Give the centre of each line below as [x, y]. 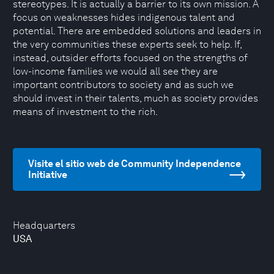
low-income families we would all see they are [115, 71]
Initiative [48, 175]
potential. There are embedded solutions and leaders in [137, 31]
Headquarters [44, 225]
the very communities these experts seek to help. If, [127, 44]
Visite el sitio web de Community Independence [135, 164]
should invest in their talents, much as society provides [135, 98]
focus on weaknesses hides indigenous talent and [124, 17]
